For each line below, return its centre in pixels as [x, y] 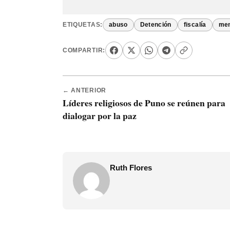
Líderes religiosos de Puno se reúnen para [144, 103]
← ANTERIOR [84, 91]
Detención [156, 25]
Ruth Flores [131, 168]
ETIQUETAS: [83, 25]
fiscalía [195, 25]
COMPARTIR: [84, 50]
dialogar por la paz [100, 116]
